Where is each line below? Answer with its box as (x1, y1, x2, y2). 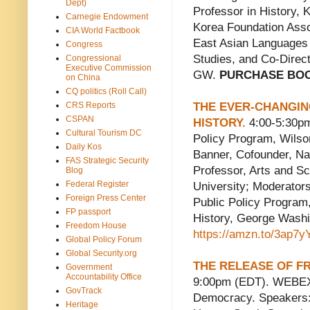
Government (66, 262, 112, 272)
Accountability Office (66, 271, 142, 282)
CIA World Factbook (66, 25, 140, 35)
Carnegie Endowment (66, 11, 148, 21)
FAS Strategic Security (66, 155, 149, 165)
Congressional (66, 53, 121, 63)
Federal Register (66, 179, 129, 189)
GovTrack (66, 285, 102, 295)
